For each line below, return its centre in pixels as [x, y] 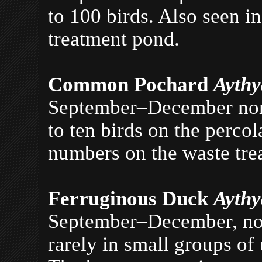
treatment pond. [114, 38]
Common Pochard [131, 84]
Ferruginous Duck [131, 198]
